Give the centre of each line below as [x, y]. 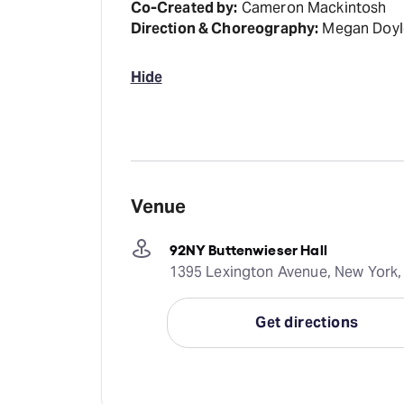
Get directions [307, 322]
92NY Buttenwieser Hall [248, 248]
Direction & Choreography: [225, 28]
